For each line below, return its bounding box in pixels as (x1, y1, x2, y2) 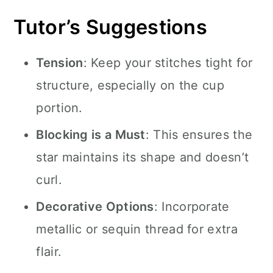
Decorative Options (36, 199, 154, 214)
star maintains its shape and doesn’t (36, 150, 249, 165)
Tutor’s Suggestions (13, 15, 208, 39)
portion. (36, 101, 83, 115)
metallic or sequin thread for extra (36, 222, 238, 236)
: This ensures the (145, 127, 253, 142)
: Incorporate (154, 199, 230, 214)
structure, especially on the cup (36, 78, 224, 93)
